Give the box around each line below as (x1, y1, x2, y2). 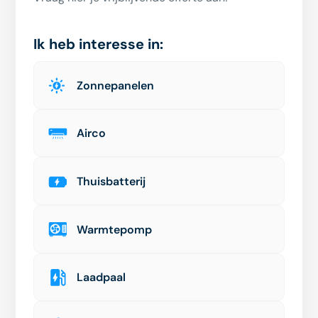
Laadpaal (77, 270, 126, 285)
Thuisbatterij (77, 174, 146, 190)
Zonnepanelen (77, 77, 155, 93)
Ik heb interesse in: (33, 35, 164, 54)
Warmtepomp (77, 221, 153, 237)
